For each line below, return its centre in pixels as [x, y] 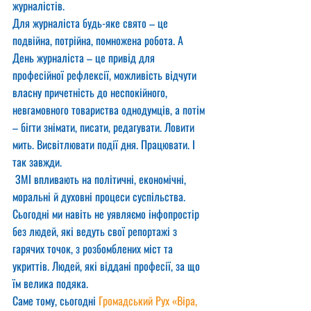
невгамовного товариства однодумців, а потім [110, 110]
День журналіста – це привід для [85, 58]
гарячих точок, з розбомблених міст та [94, 249]
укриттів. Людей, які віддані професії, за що [108, 266]
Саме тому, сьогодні [56, 301]
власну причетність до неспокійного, [91, 92]
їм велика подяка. [50, 283]
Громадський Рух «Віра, [149, 301]
